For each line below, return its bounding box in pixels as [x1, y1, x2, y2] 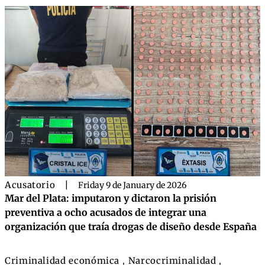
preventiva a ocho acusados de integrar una [5, 206, 206, 218]
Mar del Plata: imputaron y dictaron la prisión [5, 192, 216, 204]
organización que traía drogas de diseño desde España [5, 221, 257, 232]
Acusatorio [5, 179, 56, 190]
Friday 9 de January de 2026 [78, 180, 187, 190]
